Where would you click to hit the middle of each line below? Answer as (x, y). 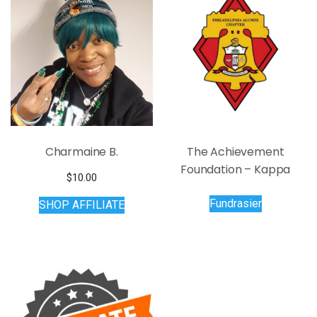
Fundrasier (235, 204)
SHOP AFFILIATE (81, 205)
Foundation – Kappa (236, 170)
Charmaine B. (81, 152)
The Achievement (235, 152)
